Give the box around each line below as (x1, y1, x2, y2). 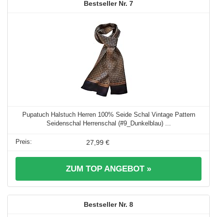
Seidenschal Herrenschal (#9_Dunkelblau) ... (46, 119, 171, 127)
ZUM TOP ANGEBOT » (66, 164, 151, 173)
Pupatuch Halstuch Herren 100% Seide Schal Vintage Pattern (22, 110, 195, 118)
